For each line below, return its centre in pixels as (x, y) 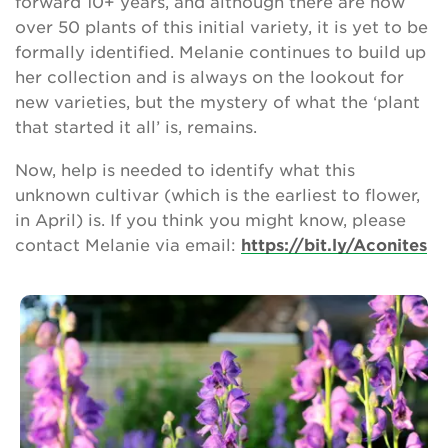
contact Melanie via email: (128, 244)
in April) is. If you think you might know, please (210, 219)
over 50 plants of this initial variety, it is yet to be (221, 26)
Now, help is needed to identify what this (185, 169)
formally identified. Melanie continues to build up (220, 51)
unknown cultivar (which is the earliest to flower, (217, 194)
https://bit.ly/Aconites (334, 244)
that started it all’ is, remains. (141, 126)
